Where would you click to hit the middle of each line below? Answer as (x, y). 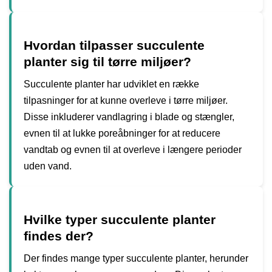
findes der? (59, 236)
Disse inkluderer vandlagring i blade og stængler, (129, 117)
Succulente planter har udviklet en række (111, 84)
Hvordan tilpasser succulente (114, 45)
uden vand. (48, 166)
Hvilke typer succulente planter (120, 219)
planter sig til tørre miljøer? (107, 61)
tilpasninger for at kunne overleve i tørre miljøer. (126, 100)
